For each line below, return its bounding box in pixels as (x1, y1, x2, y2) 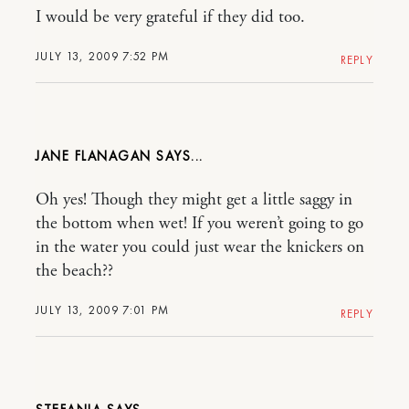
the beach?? (36, 259, 113, 282)
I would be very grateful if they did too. (36, 5, 305, 28)
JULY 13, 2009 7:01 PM (36, 301, 170, 318)
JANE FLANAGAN (36, 146, 152, 165)
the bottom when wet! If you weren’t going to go (36, 212, 363, 235)
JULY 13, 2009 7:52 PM (36, 47, 170, 64)
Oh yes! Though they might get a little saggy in (36, 188, 352, 211)
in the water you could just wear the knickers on (36, 236, 364, 258)
